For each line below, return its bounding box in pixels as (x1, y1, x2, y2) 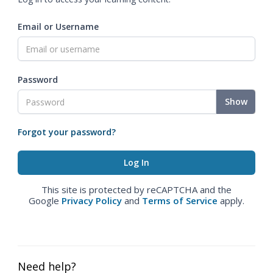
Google (29, 194, 62, 207)
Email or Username (18, 21, 99, 32)
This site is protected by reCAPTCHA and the (41, 183, 232, 196)
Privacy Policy (62, 194, 122, 207)
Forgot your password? (18, 126, 116, 138)
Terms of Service (142, 194, 218, 207)
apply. (218, 194, 244, 207)
